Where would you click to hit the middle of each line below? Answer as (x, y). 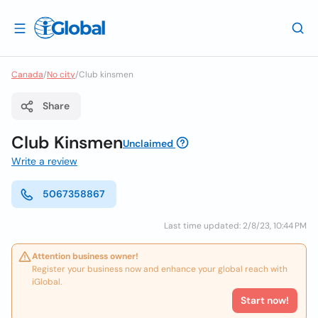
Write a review (44, 161)
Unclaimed (148, 143)
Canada (27, 75)
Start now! (265, 300)
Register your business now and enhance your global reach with (160, 269)
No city (61, 75)
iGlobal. (47, 282)
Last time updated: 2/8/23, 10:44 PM (235, 226)
